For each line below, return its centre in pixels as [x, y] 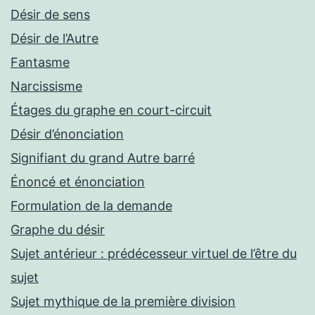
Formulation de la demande [91, 206]
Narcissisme [46, 86]
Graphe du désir [58, 230]
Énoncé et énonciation [78, 182]
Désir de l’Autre [54, 39]
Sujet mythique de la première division [123, 302]
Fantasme [40, 63]
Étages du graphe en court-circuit [111, 110]
